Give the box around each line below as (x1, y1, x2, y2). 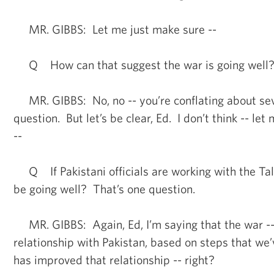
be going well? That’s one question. (13, 181, 195, 196)
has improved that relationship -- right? (13, 252, 215, 267)
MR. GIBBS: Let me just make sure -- (13, 21, 217, 36)
